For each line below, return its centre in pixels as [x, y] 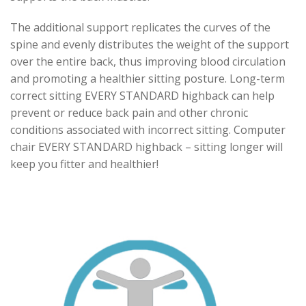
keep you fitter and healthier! [84, 164]
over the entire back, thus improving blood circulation [148, 62]
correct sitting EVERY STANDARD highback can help [142, 96]
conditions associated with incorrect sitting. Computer [148, 130]
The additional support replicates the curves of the [140, 28]
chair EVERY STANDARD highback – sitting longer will [147, 147]
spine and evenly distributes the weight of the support [150, 45]
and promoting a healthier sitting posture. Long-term [148, 79]
